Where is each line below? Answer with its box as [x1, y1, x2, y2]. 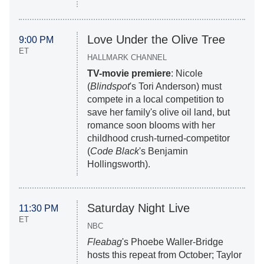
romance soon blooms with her [87, 120, 215, 131]
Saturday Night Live [87, 202, 190, 215]
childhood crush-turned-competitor [87, 133, 230, 144]
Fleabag [87, 237, 122, 247]
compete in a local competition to [87, 94, 224, 105]
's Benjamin [138, 146, 188, 157]
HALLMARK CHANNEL [87, 53, 167, 62]
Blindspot [90, 81, 130, 92]
